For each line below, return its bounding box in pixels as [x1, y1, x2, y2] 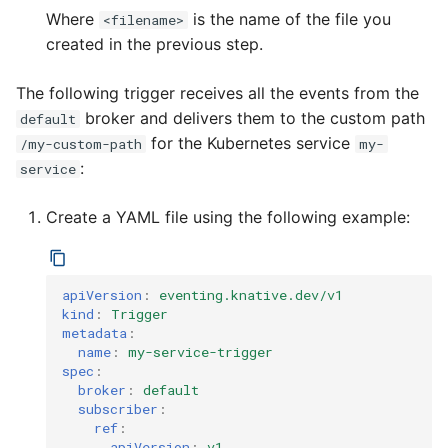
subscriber [78, 399, 158, 418]
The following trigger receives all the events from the [16, 83, 419, 103]
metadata [62, 323, 127, 342]
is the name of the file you [188, 9, 391, 29]
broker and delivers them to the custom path [80, 108, 425, 128]
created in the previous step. [46, 34, 263, 54]
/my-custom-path [20, 135, 142, 153]
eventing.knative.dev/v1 [159, 285, 343, 304]
